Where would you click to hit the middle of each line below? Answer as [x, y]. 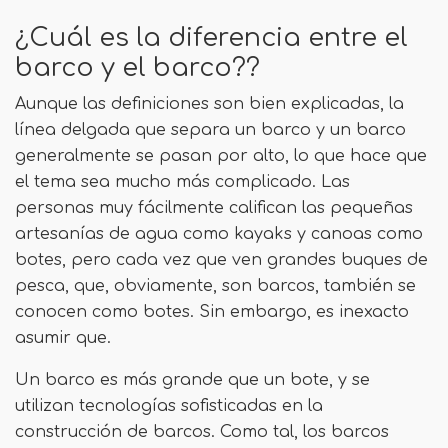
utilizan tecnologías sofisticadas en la [169, 406]
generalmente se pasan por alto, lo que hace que [221, 156]
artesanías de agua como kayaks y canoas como [219, 234]
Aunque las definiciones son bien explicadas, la [209, 104]
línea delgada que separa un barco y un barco [210, 130]
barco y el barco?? [137, 68]
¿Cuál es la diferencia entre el [211, 38]
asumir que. [65, 338]
